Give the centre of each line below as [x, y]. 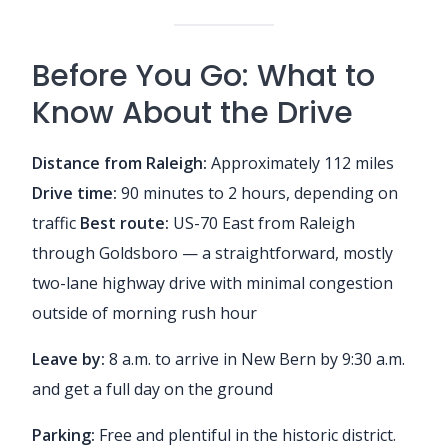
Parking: [63, 434]
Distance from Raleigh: [119, 162]
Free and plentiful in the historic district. [245, 434]
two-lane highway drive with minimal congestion [212, 282]
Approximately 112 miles [300, 162]
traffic [56, 222]
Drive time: [74, 192]
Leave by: [68, 358]
